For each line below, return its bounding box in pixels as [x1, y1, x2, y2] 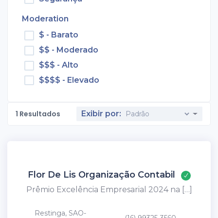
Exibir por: [81, 109, 122, 119]
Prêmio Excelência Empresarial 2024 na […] [26, 185, 192, 195]
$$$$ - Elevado [38, 75, 99, 85]
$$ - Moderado [38, 45, 98, 55]
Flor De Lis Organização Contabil [27, 169, 175, 181]
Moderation [21, 14, 69, 24]
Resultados [19, 109, 60, 119]
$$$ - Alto [38, 60, 78, 70]
